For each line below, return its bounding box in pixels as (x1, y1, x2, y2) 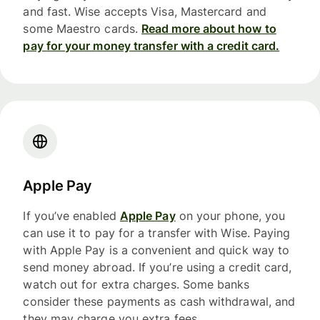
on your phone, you (175, 209, 286, 224)
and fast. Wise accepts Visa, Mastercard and (23, 4, 266, 19)
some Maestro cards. (23, 21, 142, 36)
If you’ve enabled (23, 209, 120, 224)
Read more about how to (141, 21, 276, 36)
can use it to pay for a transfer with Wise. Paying (23, 226, 291, 241)
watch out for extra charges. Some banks (23, 277, 250, 292)
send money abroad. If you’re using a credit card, (23, 260, 292, 275)
